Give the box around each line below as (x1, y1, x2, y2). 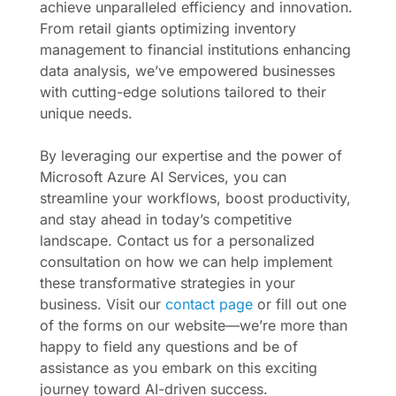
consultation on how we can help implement (40, 253, 332, 270)
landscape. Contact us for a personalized (40, 232, 315, 249)
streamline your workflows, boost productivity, (40, 189, 351, 207)
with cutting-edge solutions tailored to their (40, 83, 326, 101)
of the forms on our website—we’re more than (40, 316, 347, 334)
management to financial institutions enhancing (40, 41, 351, 58)
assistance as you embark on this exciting (40, 359, 317, 377)
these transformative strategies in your (40, 274, 295, 292)
